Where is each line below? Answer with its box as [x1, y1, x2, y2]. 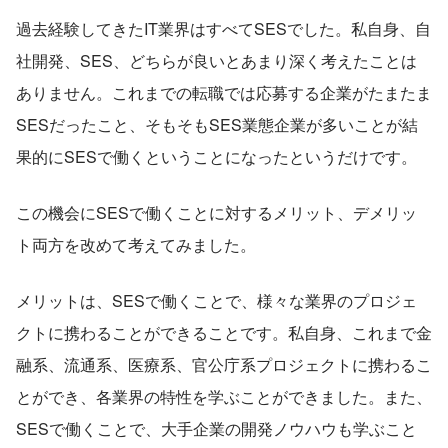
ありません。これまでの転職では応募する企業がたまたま [16, 80, 432, 104]
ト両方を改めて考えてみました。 [16, 232, 256, 256]
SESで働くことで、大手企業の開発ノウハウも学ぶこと [16, 416, 417, 440]
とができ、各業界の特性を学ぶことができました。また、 [16, 384, 432, 408]
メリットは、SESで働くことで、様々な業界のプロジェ [16, 288, 417, 312]
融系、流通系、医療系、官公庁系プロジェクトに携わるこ [16, 352, 432, 376]
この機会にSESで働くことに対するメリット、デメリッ [16, 200, 417, 224]
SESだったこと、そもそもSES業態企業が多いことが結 [16, 112, 418, 136]
